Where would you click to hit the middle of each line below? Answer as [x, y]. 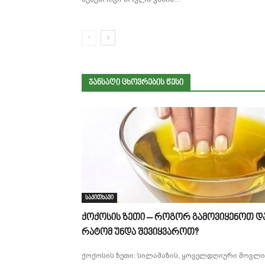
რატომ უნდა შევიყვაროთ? [140, 233]
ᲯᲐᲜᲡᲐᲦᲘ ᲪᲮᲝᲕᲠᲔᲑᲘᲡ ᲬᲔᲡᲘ [136, 83]
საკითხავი [99, 198]
